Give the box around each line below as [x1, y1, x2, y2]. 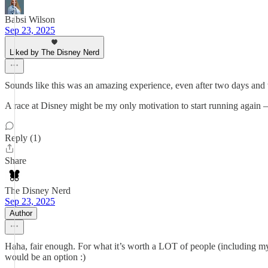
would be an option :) [5, 252, 86, 262]
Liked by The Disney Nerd [10, 48, 99, 57]
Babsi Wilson [5, 14, 55, 25]
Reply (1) [5, 133, 41, 143]
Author [10, 209, 32, 218]
